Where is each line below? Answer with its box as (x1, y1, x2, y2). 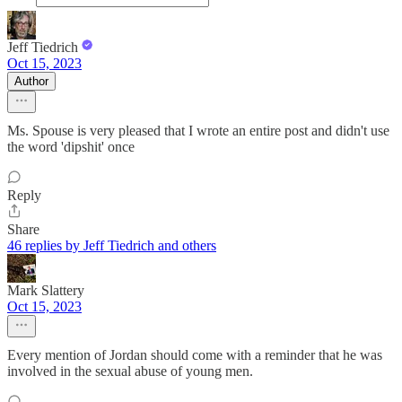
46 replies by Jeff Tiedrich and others (7, 237, 216, 253)
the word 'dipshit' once (7, 138, 135, 154)
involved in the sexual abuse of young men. (7, 363, 253, 379)
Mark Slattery (7, 282, 84, 298)
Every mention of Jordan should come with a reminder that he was (7, 346, 382, 363)
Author (14, 74, 48, 88)
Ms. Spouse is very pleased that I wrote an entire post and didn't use (7, 122, 389, 138)
